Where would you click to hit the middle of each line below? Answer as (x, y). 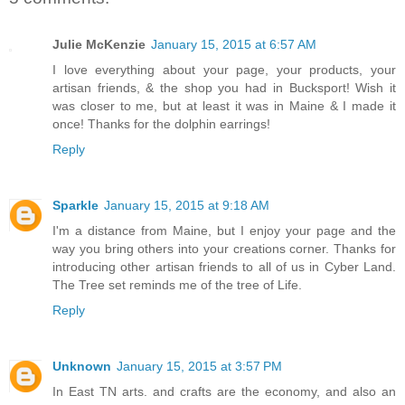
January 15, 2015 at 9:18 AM (187, 206)
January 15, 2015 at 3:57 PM (199, 367)
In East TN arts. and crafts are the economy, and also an (224, 392)
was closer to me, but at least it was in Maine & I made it (224, 106)
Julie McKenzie (99, 45)
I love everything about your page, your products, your (224, 70)
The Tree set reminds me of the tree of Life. (177, 285)
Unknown (82, 367)
